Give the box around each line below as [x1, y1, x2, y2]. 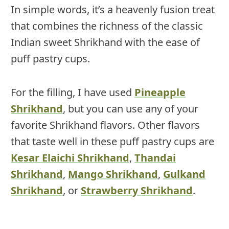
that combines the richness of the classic [11, 19, 203, 33]
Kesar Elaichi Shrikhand [11, 151, 129, 165]
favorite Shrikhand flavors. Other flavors [11, 118, 200, 132]
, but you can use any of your [63, 102, 198, 116]
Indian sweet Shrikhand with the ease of [11, 35, 200, 50]
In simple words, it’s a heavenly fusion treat [11, 3, 215, 17]
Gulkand [163, 167, 205, 181]
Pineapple [134, 85, 186, 100]
